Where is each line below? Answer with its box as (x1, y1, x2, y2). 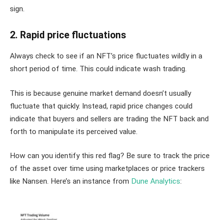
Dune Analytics (131, 177, 180, 186)
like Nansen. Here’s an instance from (10, 177, 131, 186)
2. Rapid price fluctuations (10, 29, 126, 41)
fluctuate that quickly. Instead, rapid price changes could (10, 101, 192, 110)
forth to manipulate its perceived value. (10, 127, 137, 136)
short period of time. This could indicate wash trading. (10, 64, 187, 73)
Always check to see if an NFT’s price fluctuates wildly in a (10, 51, 202, 60)
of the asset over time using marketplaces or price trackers (10, 164, 205, 173)
